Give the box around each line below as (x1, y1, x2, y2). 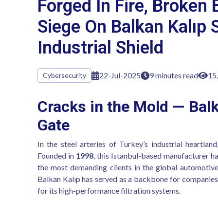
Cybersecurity (43, 71, 86, 79)
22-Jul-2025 (99, 71, 141, 80)
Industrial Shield (37, 37, 163, 58)
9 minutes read (149, 71, 198, 80)
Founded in (37, 151, 76, 160)
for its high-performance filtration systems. (37, 186, 181, 195)
